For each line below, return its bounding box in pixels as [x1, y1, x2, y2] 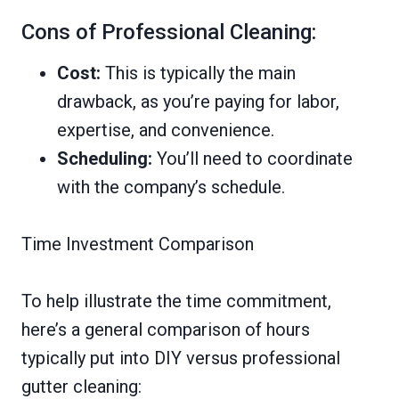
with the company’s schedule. [57, 176, 285, 199]
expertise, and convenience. [57, 119, 274, 142]
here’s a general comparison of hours [21, 319, 310, 341]
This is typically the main [101, 62, 296, 85]
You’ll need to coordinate [152, 148, 353, 170]
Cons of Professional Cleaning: [21, 20, 316, 45]
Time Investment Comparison [21, 233, 254, 256]
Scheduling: [57, 148, 152, 170]
